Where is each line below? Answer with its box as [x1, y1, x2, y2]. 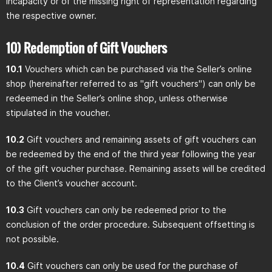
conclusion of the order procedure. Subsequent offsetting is [6, 219, 255, 229]
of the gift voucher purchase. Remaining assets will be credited [6, 163, 265, 174]
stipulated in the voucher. [6, 107, 110, 118]
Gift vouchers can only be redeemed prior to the [24, 205, 226, 215]
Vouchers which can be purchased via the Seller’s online [22, 64, 252, 74]
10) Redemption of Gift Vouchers [6, 38, 167, 57]
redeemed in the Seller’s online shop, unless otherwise [6, 93, 228, 103]
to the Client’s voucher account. [6, 178, 137, 188]
